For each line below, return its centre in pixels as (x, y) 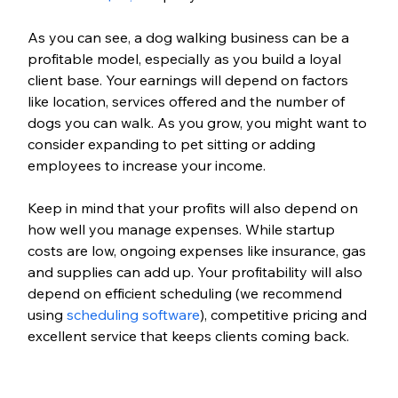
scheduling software (133, 314)
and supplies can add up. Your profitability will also (196, 271)
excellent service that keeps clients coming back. (188, 335)
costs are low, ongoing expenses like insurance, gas (198, 250)
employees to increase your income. (148, 165)
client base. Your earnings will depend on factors (189, 80)
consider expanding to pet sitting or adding (173, 143)
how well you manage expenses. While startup (183, 229)
